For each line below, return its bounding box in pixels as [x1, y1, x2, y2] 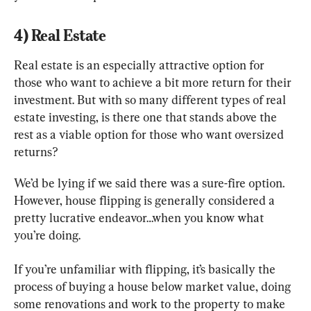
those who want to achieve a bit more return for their [14, 74, 294, 90]
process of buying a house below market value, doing [14, 278, 294, 294]
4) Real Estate [14, 26, 106, 44]
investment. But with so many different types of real [14, 92, 289, 107]
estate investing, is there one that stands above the [14, 109, 280, 124]
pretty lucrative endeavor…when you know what [14, 210, 267, 225]
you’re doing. [14, 227, 81, 242]
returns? [14, 144, 58, 159]
